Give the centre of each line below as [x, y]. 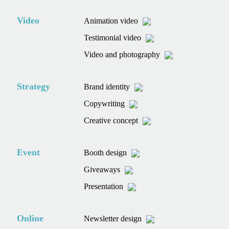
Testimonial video [113, 38]
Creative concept [111, 120]
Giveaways [102, 169]
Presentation [104, 186]
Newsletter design [113, 219]
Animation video [111, 21]
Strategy [33, 86]
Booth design [106, 153]
